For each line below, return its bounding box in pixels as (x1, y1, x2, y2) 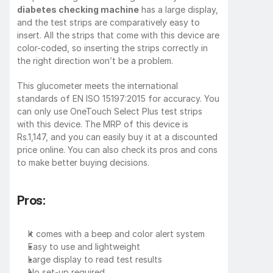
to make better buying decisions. (17, 157, 149, 168)
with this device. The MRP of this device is (17, 118, 188, 129)
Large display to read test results (28, 253, 162, 264)
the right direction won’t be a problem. (17, 55, 173, 66)
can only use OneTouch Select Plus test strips (17, 105, 202, 116)
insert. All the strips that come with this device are (17, 29, 219, 40)
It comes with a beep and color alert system (28, 228, 205, 239)
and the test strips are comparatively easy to (17, 16, 200, 27)
